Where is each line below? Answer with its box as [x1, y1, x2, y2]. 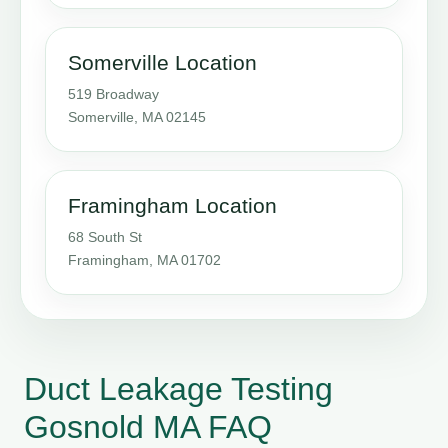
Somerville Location [68, 50, 257, 74]
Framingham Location [68, 193, 277, 217]
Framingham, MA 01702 [68, 251, 221, 268]
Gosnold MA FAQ [24, 408, 272, 445]
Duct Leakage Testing [24, 370, 333, 407]
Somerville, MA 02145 [68, 108, 206, 125]
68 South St [68, 228, 142, 245]
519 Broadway [68, 85, 159, 102]
